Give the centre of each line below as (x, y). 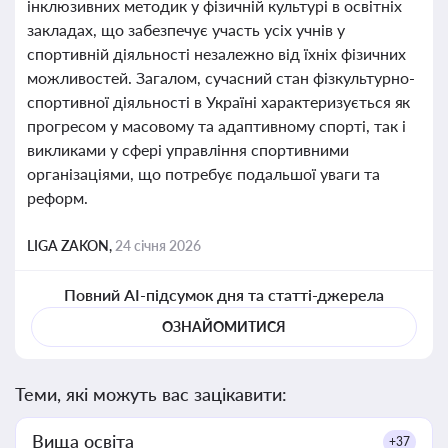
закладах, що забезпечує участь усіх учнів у (186, 29)
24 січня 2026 (158, 245)
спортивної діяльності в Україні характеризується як (219, 101)
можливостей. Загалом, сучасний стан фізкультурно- (221, 77)
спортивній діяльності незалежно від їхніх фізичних (216, 53)
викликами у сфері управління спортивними (188, 149)
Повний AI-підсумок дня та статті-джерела (224, 294)
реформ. (57, 197)
